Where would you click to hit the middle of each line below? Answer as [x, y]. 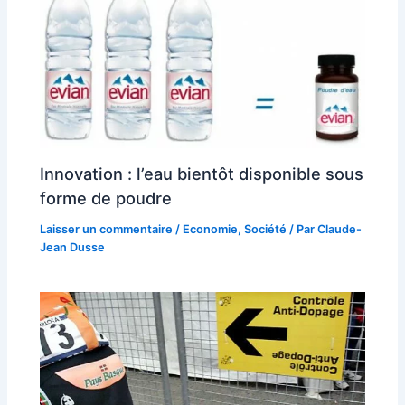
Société [266, 229]
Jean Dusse [73, 247]
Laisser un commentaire [107, 229]
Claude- [340, 229]
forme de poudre [106, 198]
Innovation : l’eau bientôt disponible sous [202, 173]
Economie [211, 229]
